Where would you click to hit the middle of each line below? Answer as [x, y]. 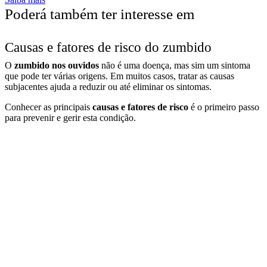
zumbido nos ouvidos [58, 66]
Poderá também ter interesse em [100, 14]
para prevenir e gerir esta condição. [70, 118]
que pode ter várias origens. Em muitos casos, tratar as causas [119, 76]
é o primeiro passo [224, 107]
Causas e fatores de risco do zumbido [108, 47]
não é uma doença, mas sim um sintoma [176, 66]
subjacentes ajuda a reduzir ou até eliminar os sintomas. [108, 87]
